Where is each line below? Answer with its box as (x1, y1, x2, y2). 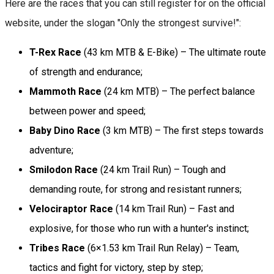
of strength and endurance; (29, 65, 143, 78)
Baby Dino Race (29, 124, 100, 136)
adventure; (29, 144, 73, 156)
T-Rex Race (29, 46, 81, 58)
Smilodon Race (29, 163, 98, 176)
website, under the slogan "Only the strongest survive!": (5, 17, 241, 29)
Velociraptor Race (29, 202, 113, 215)
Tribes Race (29, 242, 85, 254)
